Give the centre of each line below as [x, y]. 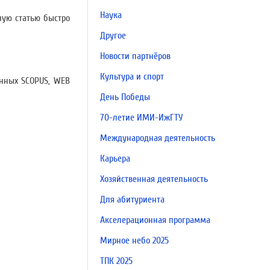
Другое [113, 36]
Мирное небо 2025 [134, 240]
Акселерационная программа [155, 220]
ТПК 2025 [116, 261]
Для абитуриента [132, 199]
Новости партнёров [135, 56]
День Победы [125, 97]
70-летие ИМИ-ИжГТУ [141, 118]
